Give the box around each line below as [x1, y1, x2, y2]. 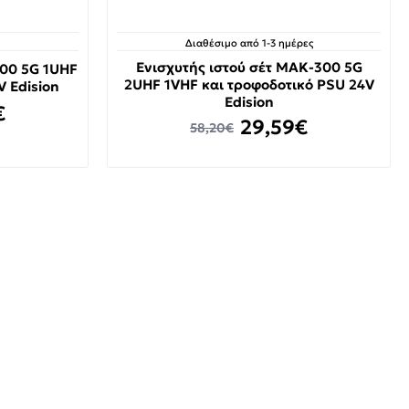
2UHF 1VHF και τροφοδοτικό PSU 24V [123, 76, 374, 93]
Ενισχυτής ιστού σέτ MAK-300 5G [135, 58, 362, 76]
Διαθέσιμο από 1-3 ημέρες [184, 37, 313, 49]
